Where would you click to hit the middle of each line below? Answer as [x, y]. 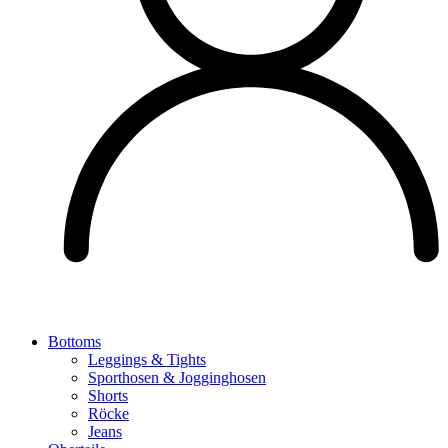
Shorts [108, 395]
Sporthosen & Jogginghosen [177, 377]
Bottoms [74, 341]
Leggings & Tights [147, 359]
